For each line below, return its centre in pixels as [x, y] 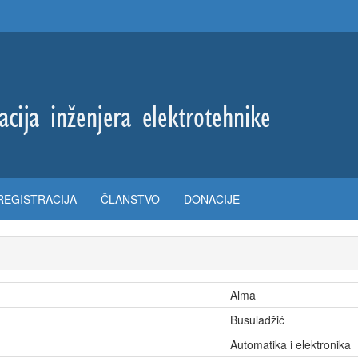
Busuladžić [257, 320]
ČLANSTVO [130, 199]
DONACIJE [212, 199]
